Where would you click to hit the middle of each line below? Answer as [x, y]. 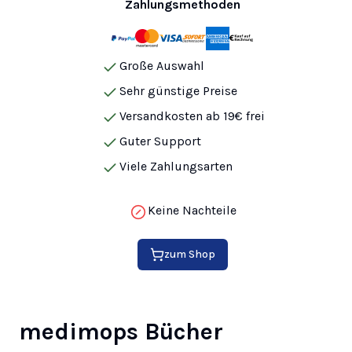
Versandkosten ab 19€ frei [192, 115]
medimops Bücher [121, 331]
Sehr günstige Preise [178, 90]
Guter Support [160, 141]
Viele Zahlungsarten [176, 166]
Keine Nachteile [192, 210]
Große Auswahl [161, 65]
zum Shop [189, 254]
